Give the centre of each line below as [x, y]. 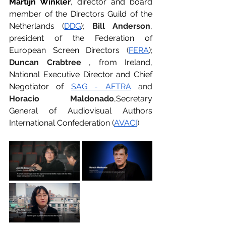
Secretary [134, 99]
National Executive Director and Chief [81, 75]
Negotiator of [37, 87]
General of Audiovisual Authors [81, 111]
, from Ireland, [121, 63]
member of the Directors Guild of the [81, 14]
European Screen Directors [65, 50]
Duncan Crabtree [45, 63]
